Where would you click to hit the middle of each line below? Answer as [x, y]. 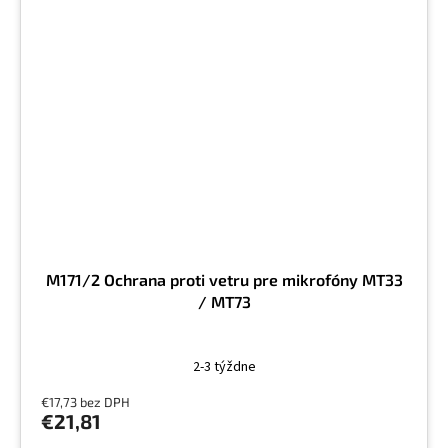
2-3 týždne [224, 366]
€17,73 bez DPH [85, 401]
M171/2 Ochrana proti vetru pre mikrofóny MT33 [224, 279]
